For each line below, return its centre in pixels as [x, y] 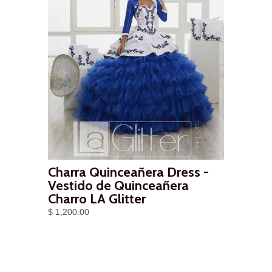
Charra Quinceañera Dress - [128, 172]
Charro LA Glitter [97, 199]
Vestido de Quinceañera [118, 186]
